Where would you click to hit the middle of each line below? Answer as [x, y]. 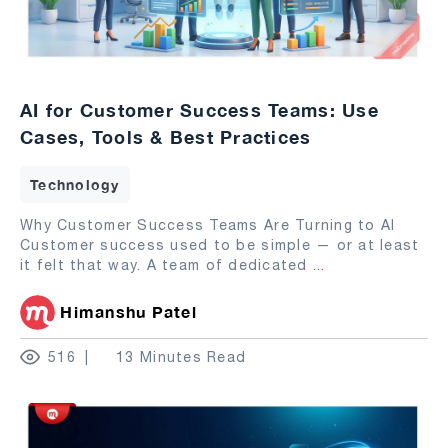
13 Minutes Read [181, 356]
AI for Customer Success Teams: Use [199, 109]
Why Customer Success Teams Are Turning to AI [208, 224]
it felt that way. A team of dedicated [166, 264]
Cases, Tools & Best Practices [166, 136]
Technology [75, 184]
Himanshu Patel [128, 311]
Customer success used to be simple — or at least [220, 244]
